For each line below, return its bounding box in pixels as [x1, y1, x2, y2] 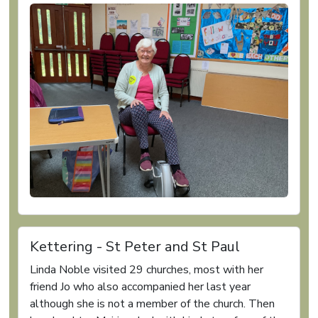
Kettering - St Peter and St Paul [30, 236, 240, 256]
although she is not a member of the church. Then [30, 295, 275, 312]
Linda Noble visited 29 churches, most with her [30, 261, 263, 278]
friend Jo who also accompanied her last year [30, 278, 251, 295]
